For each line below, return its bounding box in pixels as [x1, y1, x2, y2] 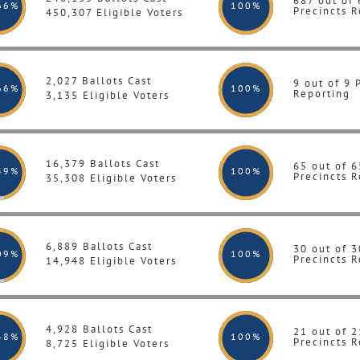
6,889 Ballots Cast [46, 239, 153, 253]
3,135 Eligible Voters [46, 88, 170, 102]
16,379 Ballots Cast [46, 157, 160, 170]
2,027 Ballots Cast [46, 74, 152, 88]
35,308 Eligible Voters [46, 171, 177, 185]
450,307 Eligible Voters [46, 6, 183, 19]
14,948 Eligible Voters [46, 254, 177, 268]
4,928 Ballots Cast [46, 322, 153, 336]
